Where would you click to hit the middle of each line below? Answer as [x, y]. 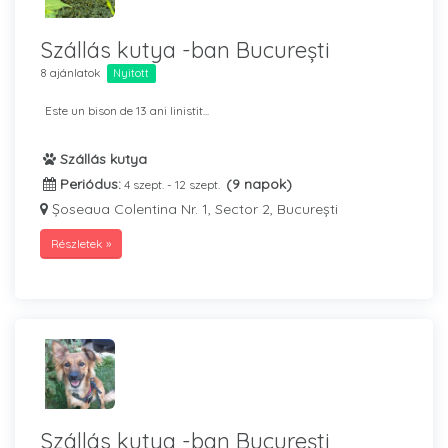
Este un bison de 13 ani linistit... [127, 110]
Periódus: [88, 184]
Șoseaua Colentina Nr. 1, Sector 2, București [193, 209]
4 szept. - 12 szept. [173, 184]
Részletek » [81, 243]
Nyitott [131, 73]
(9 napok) [259, 184]
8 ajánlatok [70, 72]
